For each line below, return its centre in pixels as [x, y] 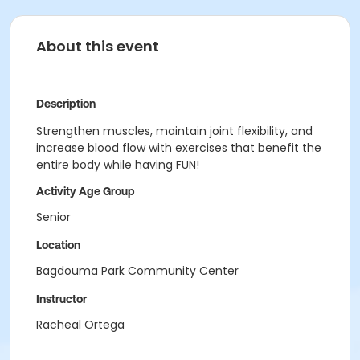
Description [66, 104]
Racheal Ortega [80, 325]
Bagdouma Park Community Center [137, 271]
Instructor [61, 299]
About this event [98, 46]
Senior [53, 217]
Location [58, 245]
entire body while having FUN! [118, 165]
